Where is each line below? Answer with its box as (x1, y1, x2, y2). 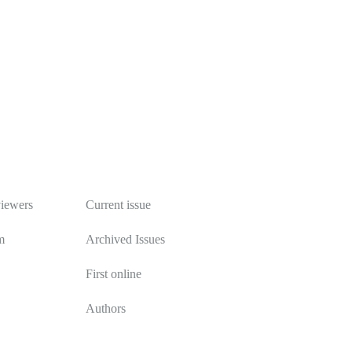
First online (85, 267, 141, 281)
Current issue (85, 198, 151, 212)
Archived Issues (85, 233, 165, 247)
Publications (85, 166, 153, 180)
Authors (85, 302, 126, 316)
